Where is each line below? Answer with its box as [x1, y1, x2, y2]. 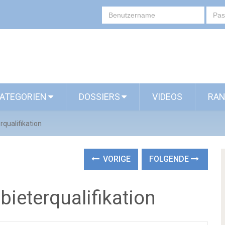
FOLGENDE [149, 154, 191, 164]
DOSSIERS [79, 91, 120, 102]
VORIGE [101, 154, 131, 164]
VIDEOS [152, 91, 182, 102]
